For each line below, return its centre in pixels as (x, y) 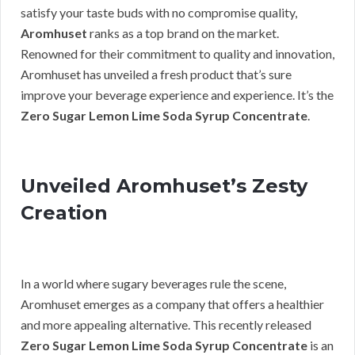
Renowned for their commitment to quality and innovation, (177, 54)
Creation (64, 213)
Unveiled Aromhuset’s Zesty (164, 186)
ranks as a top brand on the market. (183, 33)
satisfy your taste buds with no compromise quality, (159, 13)
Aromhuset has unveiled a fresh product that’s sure (156, 74)
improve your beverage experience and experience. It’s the (177, 95)
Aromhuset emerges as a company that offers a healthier (172, 304)
